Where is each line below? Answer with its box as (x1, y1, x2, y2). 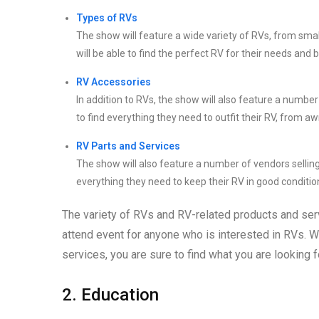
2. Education (62, 284, 159, 305)
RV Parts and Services (76, 140, 180, 152)
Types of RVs (76, 11, 137, 23)
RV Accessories (76, 75, 151, 88)
